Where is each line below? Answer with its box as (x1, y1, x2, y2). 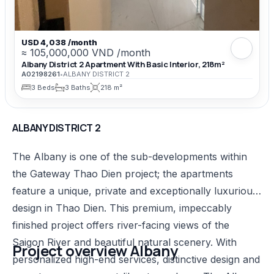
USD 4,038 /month (21, 37, 97, 47)
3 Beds (31, 83, 55, 92)
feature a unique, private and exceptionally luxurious (12, 184, 257, 197)
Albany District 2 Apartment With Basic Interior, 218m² (21, 59, 225, 70)
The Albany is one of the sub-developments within (12, 150, 247, 163)
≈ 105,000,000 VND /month (21, 46, 150, 59)
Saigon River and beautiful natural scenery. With (12, 235, 237, 248)
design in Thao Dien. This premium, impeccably (12, 201, 232, 214)
